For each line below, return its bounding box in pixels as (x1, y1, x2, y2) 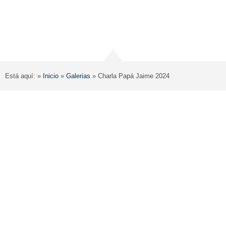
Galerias (66, 72, 90, 80)
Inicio (43, 72, 59, 80)
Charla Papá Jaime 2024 (98, 72, 169, 80)
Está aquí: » (5, 72, 43, 80)
